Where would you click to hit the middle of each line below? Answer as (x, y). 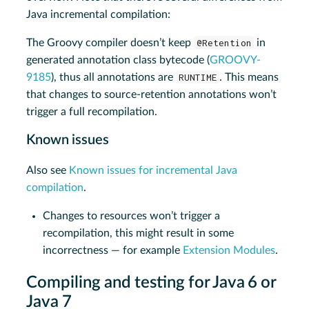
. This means (249, 77)
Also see (48, 170)
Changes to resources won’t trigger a (132, 216)
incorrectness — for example (113, 250)
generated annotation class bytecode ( (118, 60)
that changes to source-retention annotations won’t (152, 94)
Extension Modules (229, 250)
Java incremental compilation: (99, 14)
